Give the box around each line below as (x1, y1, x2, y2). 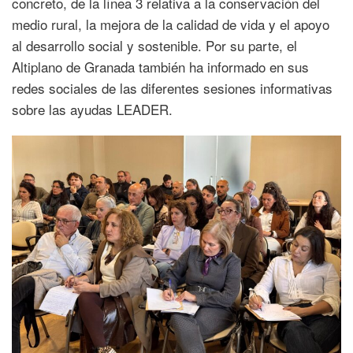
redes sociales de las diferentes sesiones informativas (12, 77, 333, 98)
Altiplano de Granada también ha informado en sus (12, 56, 309, 76)
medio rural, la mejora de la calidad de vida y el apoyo (12, 13, 329, 34)
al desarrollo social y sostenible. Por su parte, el (12, 35, 297, 55)
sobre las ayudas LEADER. (12, 98, 173, 119)
